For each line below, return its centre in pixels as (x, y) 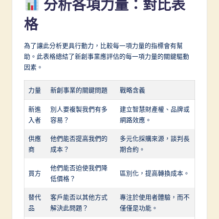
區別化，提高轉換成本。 (155, 173)
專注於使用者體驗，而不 (155, 197)
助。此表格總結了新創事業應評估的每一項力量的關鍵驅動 (107, 56)
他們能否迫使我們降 (79, 168)
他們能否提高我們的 (79, 139)
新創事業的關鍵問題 (79, 90)
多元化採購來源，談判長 (155, 139)
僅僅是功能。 (139, 208)
